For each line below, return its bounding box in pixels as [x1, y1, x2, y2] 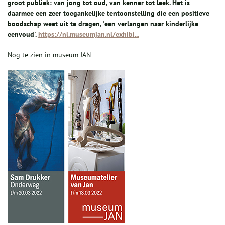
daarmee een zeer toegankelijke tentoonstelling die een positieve [8, 9, 209, 18]
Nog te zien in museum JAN [8, 50, 91, 60]
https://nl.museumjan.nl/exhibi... [38, 30, 139, 39]
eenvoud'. [8, 30, 38, 39]
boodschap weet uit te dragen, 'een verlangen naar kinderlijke [8, 19, 198, 29]
